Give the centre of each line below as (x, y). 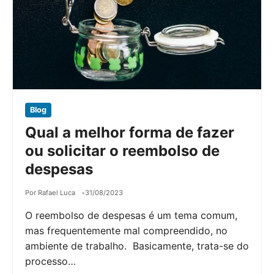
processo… (50, 261)
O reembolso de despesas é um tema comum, (131, 215)
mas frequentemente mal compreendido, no (126, 230)
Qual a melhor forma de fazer (130, 132)
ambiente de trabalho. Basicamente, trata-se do (137, 246)
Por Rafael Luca (50, 192)
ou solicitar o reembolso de (122, 150)
